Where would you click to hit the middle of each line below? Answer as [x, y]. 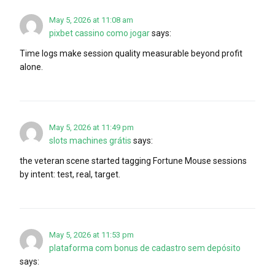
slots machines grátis [90, 140]
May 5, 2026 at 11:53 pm [91, 234]
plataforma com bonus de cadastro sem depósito [145, 248]
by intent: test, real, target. [70, 174]
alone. [31, 67]
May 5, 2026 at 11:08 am [91, 20]
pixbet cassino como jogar [99, 33]
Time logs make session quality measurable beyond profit [131, 53]
